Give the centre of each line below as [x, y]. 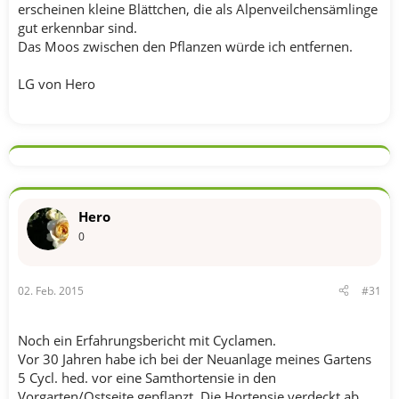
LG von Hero [57, 84]
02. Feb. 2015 [51, 290]
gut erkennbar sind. [77, 28]
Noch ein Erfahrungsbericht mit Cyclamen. [147, 340]
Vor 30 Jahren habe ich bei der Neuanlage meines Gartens [195, 358]
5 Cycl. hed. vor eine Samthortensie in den [147, 377]
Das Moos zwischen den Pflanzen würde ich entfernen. [185, 46]
